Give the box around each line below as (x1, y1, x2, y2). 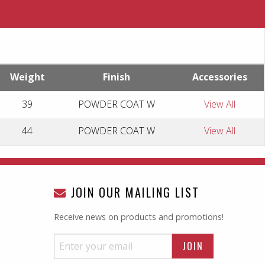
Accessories (192, 70, 247, 83)
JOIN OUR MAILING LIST (67, 183, 199, 201)
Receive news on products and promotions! (54, 211, 224, 222)
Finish (103, 70, 130, 83)
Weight (9, 70, 45, 83)
